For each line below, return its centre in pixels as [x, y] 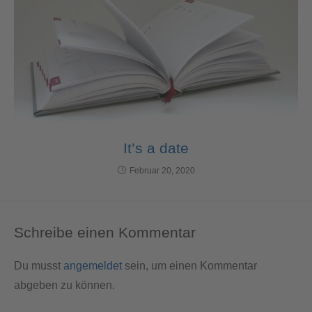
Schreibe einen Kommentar [105, 232]
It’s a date [156, 148]
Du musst [39, 265]
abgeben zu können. [64, 285]
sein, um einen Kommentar [189, 265]
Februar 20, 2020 [162, 170]
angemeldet [93, 265]
